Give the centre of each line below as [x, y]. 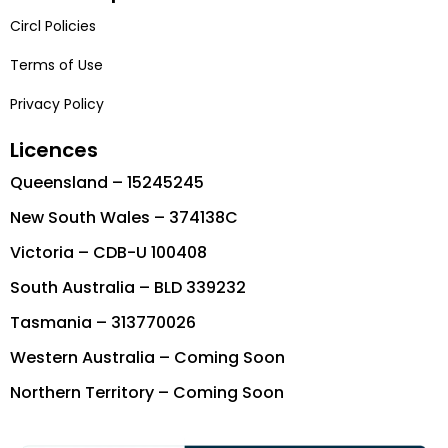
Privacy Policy [57, 103]
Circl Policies [53, 25]
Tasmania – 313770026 [103, 322]
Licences [54, 149]
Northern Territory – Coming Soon [147, 392]
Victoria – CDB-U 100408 [108, 252]
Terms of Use [56, 64]
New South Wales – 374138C [124, 217]
